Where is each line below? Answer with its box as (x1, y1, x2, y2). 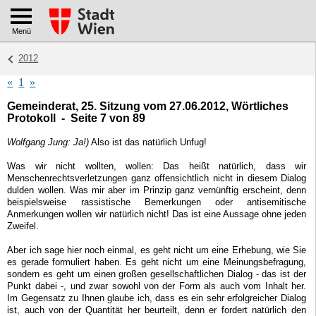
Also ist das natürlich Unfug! (89, 137, 207, 148)
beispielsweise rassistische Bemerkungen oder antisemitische (7, 197, 306, 208)
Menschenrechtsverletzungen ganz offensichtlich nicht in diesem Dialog (7, 173, 306, 184)
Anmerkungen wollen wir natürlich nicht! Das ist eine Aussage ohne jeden (7, 209, 306, 220)
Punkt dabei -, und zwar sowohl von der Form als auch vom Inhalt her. (7, 281, 306, 292)
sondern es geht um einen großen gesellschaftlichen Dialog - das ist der (7, 269, 306, 280)
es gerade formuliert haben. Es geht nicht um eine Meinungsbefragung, (7, 257, 306, 268)
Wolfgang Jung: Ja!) (7, 137, 90, 148)
